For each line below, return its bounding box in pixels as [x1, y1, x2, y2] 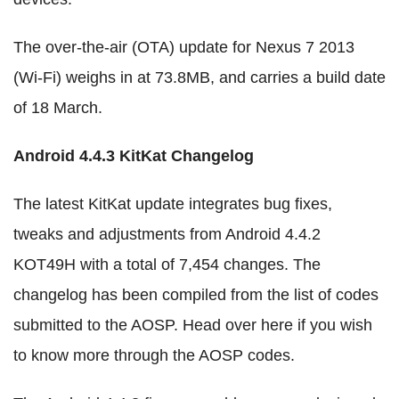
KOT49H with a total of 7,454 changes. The [13, 255, 321, 273]
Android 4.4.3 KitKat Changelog [13, 146, 254, 165]
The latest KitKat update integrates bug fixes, [13, 194, 332, 213]
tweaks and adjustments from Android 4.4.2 [13, 224, 321, 243]
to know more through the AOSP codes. [13, 346, 295, 364]
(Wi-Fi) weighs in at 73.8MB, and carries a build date [13, 68, 386, 86]
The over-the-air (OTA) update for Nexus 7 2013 [13, 37, 354, 56]
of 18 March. [13, 98, 102, 117]
